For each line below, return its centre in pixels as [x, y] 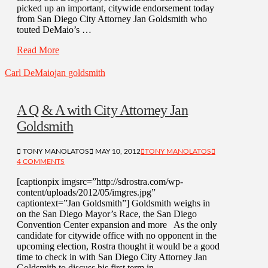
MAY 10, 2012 [117, 151]
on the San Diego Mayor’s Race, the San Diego [107, 214]
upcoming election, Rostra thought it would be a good [118, 246]
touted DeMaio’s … [54, 29]
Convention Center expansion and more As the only [117, 224]
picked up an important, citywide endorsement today [115, 8]
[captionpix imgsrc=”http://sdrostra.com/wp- [100, 181]
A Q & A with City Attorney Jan [102, 110]
